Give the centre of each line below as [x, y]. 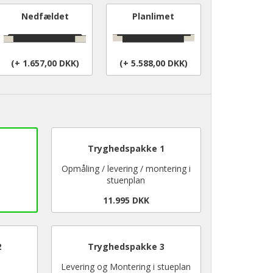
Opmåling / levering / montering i [126, 168]
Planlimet [154, 16]
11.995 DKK [126, 200]
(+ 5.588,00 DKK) [153, 63]
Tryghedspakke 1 [126, 148]
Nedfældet [45, 16]
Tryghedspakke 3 [126, 247]
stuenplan [126, 180]
